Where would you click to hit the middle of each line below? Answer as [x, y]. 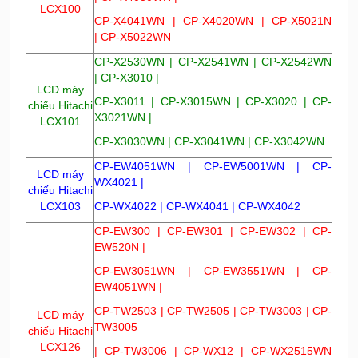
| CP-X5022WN [134, 36]
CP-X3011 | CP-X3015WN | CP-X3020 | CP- [213, 101]
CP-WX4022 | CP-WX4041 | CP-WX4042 [197, 206]
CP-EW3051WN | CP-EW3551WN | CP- [213, 270]
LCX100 [60, 8]
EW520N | [121, 247]
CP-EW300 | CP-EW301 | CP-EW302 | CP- [213, 231]
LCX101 [60, 121]
